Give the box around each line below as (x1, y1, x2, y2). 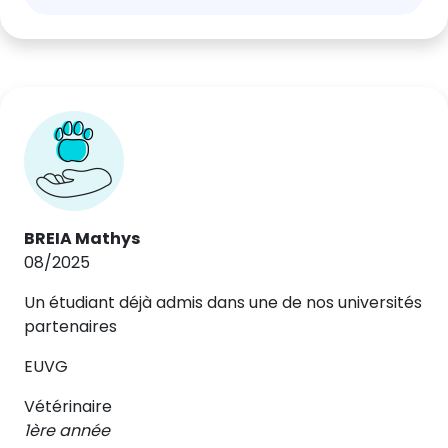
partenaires (24, 315, 117, 338)
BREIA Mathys (24, 227, 140, 250)
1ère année (24, 419, 110, 442)
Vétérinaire (24, 395, 112, 418)
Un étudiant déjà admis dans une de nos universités (24, 291, 422, 314)
